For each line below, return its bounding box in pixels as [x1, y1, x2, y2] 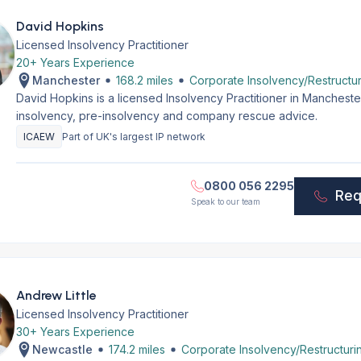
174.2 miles [108, 342, 165, 356]
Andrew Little [15, 288, 97, 303]
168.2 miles [115, 73, 173, 87]
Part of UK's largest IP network [61, 131, 205, 143]
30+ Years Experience [15, 325, 135, 338]
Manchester [31, 73, 100, 87]
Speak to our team [191, 197, 261, 206]
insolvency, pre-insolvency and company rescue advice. [15, 109, 317, 122]
